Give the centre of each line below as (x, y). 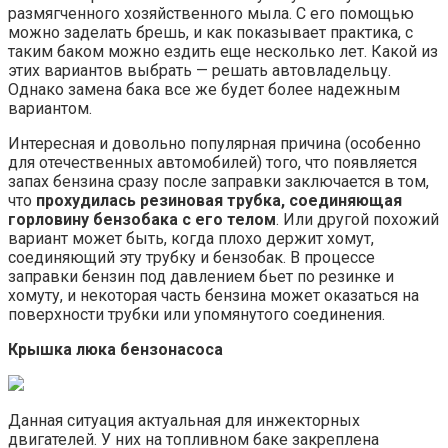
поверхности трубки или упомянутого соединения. (196, 315)
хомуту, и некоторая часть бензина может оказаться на (213, 296)
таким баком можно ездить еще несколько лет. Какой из (223, 52)
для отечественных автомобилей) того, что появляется (212, 163)
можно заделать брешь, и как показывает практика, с (210, 33)
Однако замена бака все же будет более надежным (204, 90)
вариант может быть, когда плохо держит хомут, (191, 239)
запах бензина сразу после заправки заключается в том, (218, 182)
